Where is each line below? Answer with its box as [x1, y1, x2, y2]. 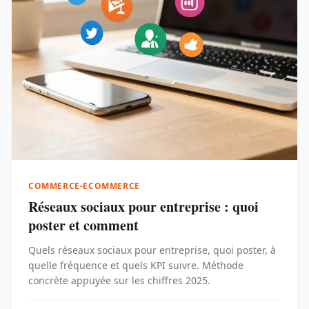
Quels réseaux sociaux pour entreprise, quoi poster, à [28, 243, 276, 257]
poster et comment [28, 215, 139, 235]
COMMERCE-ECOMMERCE [28, 180, 140, 192]
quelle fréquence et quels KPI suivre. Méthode [28, 259, 243, 272]
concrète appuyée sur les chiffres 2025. [28, 274, 210, 287]
